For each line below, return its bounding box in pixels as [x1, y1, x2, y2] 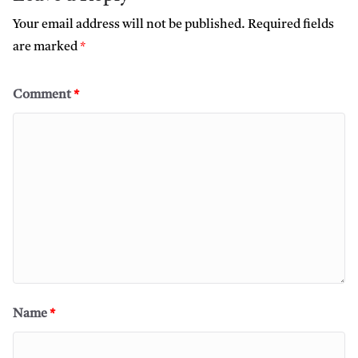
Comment [13, 89, 74, 102]
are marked [13, 41, 80, 54]
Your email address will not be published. [13, 18, 245, 32]
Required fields [248, 18, 334, 32]
